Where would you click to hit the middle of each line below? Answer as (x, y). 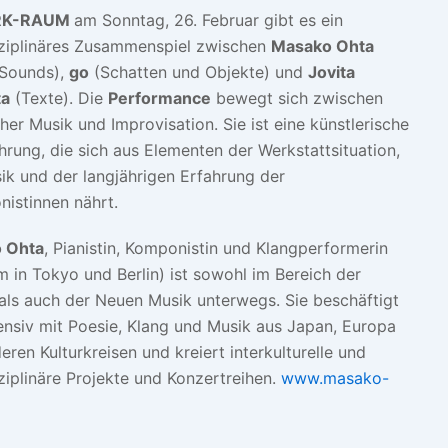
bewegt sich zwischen (296, 97)
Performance (159, 97)
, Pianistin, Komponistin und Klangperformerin (215, 247)
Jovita (331, 71)
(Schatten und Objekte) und (198, 71)
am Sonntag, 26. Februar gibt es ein (208, 19)
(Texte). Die (58, 97)
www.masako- (334, 377)
